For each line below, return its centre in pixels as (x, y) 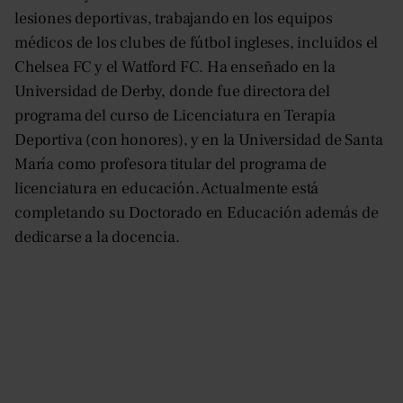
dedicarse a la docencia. (97, 237)
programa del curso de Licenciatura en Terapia (175, 116)
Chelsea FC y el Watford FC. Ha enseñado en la (175, 67)
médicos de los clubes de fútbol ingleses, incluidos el (197, 43)
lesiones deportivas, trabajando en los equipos (174, 19)
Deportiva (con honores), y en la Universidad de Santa (199, 140)
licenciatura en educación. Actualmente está (167, 189)
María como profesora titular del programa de (171, 165)
